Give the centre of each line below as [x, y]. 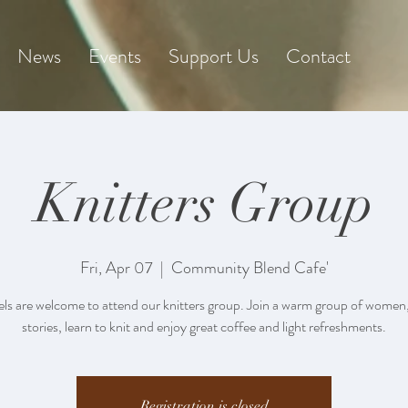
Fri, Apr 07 [116, 268]
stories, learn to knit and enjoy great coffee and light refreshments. [204, 326]
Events [115, 56]
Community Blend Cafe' [250, 268]
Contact [318, 56]
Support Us [214, 56]
